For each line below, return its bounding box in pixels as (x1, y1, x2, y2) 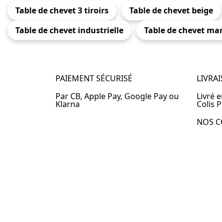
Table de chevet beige (129, 4, 213, 16)
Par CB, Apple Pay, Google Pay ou (55, 90, 179, 102)
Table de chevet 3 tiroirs (15, 4, 109, 16)
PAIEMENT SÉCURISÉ (55, 72, 132, 84)
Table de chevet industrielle (15, 24, 123, 36)
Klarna (55, 98, 80, 110)
